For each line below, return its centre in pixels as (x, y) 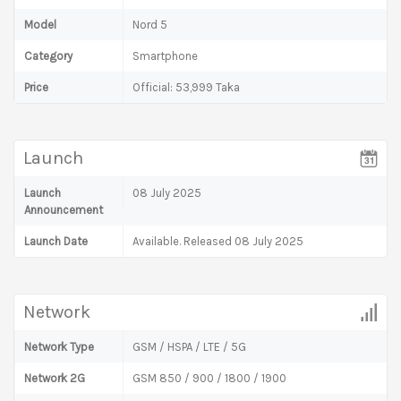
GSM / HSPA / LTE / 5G (189, 346)
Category (48, 55)
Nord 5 (150, 24)
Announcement (64, 209)
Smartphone (165, 55)
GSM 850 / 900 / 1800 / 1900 (209, 378)
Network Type (59, 346)
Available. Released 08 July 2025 (218, 241)
